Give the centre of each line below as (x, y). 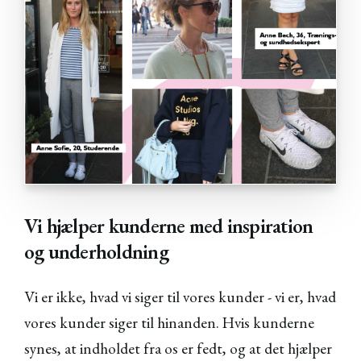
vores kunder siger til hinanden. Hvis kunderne (169, 322)
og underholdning (96, 251)
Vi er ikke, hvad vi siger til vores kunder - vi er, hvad (180, 297)
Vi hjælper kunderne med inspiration (169, 225)
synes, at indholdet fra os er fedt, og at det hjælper (178, 348)
